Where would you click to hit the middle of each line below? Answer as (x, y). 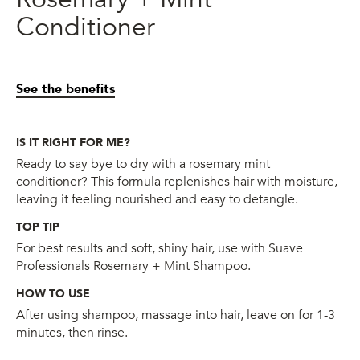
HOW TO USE (53, 293)
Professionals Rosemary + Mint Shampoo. (133, 266)
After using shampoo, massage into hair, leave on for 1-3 (176, 315)
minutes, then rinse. (72, 332)
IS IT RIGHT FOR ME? (73, 142)
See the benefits (65, 89)
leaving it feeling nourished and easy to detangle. (157, 199)
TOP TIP (38, 227)
